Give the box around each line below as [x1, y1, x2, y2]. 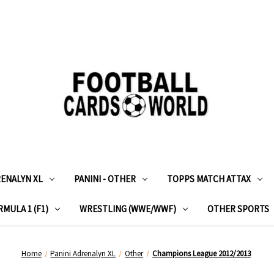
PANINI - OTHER [73, 172, 136, 185]
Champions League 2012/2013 [152, 248, 251, 259]
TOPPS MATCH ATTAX [166, 172, 251, 185]
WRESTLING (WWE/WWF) [79, 202, 176, 215]
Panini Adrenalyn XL [50, 248, 116, 259]
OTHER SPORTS [207, 202, 269, 215]
